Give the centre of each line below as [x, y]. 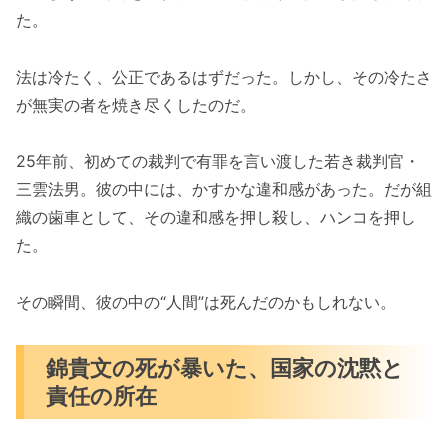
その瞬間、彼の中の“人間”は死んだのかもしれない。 [206, 302]
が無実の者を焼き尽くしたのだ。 [136, 104]
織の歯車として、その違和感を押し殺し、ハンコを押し [216, 217]
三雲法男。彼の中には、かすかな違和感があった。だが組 [224, 189]
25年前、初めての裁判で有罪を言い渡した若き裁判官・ [218, 161]
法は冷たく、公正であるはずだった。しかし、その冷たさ [224, 76]
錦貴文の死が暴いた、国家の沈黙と [225, 367]
